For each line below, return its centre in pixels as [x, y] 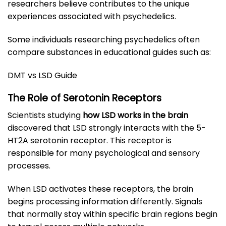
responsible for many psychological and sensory [104, 153]
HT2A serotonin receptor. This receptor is [90, 141]
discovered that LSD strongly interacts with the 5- [107, 128]
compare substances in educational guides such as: [109, 52]
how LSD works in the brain [135, 116]
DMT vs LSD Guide [42, 76]
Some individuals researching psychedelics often [104, 40]
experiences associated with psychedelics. [92, 17]
